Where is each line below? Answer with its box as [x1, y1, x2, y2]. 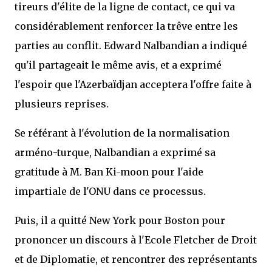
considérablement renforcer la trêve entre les [15, 20, 238, 32]
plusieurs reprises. [15, 98, 109, 110]
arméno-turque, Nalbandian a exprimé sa [15, 146, 216, 158]
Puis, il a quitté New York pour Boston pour [15, 214, 225, 226]
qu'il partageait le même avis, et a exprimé [15, 59, 222, 71]
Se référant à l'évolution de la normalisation [15, 127, 229, 139]
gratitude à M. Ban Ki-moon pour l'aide [15, 166, 203, 178]
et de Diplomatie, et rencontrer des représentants [15, 253, 257, 265]
